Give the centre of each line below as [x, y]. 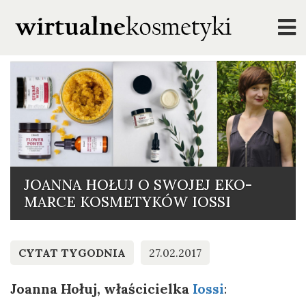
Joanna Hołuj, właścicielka [101, 288]
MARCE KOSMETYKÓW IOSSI [127, 201]
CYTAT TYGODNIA [72, 252]
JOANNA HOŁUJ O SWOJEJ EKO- [138, 184]
